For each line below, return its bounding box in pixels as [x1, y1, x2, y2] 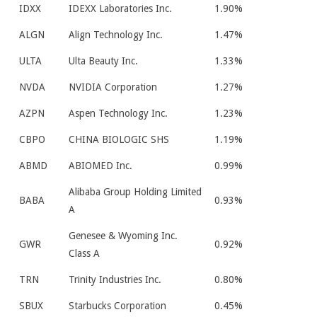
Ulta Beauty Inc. [69, 55, 138, 67]
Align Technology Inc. [69, 29, 163, 40]
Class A [69, 248, 100, 259]
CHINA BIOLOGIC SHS [69, 134, 169, 145]
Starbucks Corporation [69, 300, 166, 311]
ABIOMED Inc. [69, 160, 132, 171]
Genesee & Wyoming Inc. [69, 230, 178, 241]
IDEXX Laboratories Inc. [69, 3, 172, 14]
